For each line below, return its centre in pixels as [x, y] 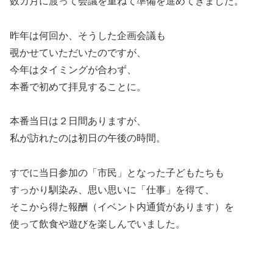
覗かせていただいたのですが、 [78, 52]
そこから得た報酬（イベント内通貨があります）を [122, 207]
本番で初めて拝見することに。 [78, 87]
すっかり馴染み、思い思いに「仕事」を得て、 [112, 190]
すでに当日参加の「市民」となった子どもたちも [117, 173]
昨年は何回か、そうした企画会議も [88, 35]
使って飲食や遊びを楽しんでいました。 [97, 224]
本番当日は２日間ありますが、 [78, 121]
